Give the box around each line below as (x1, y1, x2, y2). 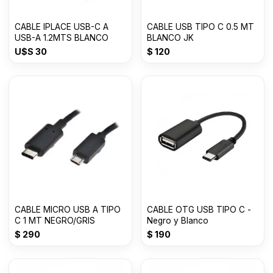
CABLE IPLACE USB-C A (15, 22, 108, 32)
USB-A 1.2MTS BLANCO (15, 33, 108, 43)
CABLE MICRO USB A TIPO (15, 205, 121, 215)
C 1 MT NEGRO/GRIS (15, 216, 95, 226)
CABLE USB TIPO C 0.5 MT (147, 22, 254, 32)
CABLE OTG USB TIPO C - (147, 205, 251, 215)
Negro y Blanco (147, 216, 208, 226)
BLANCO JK (147, 33, 194, 43)
